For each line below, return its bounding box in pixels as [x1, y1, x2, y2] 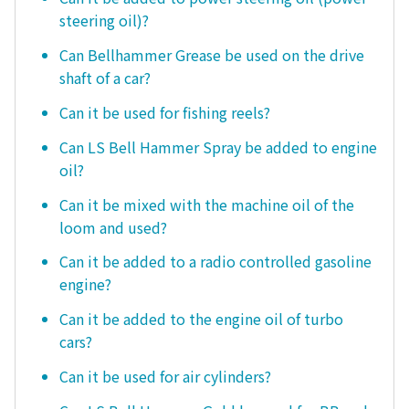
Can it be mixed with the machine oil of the [59, 193, 354, 215]
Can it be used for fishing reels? [59, 100, 270, 123]
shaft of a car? [59, 67, 151, 89]
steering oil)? [59, 9, 149, 32]
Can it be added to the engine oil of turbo [59, 308, 343, 330]
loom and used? [59, 215, 167, 238]
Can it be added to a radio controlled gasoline [59, 250, 372, 273]
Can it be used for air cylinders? [59, 364, 271, 387]
